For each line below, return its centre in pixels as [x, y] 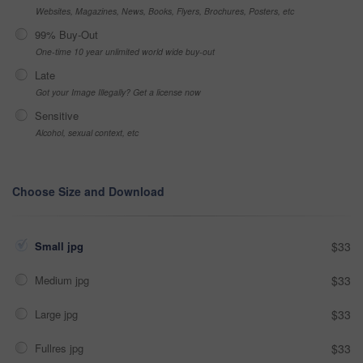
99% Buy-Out [66, 35]
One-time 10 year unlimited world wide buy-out [125, 52]
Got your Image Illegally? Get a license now [118, 92]
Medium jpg [64, 280]
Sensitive [57, 116]
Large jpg [58, 314]
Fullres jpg [61, 348]
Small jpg [61, 246]
